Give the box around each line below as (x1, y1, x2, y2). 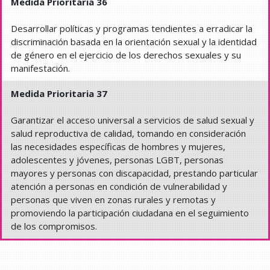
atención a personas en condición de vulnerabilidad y (11, 180, 227, 193)
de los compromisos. (11, 220, 97, 233)
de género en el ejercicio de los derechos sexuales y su (11, 49, 241, 61)
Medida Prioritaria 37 (11, 87, 107, 100)
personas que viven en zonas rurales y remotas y (11, 193, 216, 206)
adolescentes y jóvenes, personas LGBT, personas (11, 154, 224, 166)
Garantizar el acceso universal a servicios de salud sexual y (11, 114, 254, 127)
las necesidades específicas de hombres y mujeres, (11, 140, 225, 153)
